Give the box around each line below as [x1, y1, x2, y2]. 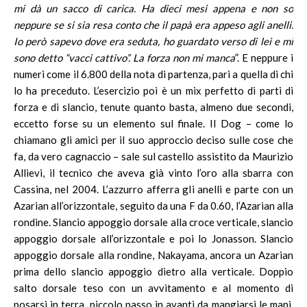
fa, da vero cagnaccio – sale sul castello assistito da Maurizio [14, 150, 293, 162]
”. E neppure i [235, 51, 293, 64]
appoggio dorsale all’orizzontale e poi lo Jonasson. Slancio [14, 232, 293, 245]
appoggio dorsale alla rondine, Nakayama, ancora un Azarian [14, 249, 293, 261]
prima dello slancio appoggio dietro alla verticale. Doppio [14, 265, 293, 278]
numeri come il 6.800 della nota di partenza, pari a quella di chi [14, 68, 293, 80]
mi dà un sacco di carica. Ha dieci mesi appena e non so [14, 2, 293, 14]
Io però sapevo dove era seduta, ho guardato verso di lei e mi [14, 35, 293, 47]
